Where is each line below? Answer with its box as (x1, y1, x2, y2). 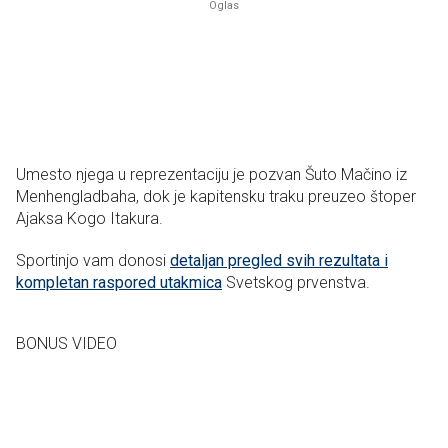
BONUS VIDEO (16, 333, 117, 353)
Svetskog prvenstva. (222, 272, 378, 292)
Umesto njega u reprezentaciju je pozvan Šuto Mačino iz (16, 164, 407, 184)
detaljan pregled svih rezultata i (170, 250, 388, 270)
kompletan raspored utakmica (16, 272, 222, 292)
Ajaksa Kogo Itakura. (16, 208, 163, 228)
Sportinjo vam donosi (16, 250, 170, 270)
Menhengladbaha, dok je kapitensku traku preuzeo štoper (16, 186, 416, 206)
